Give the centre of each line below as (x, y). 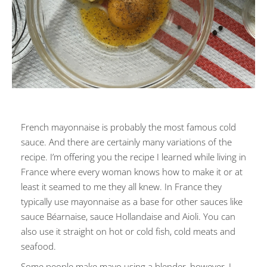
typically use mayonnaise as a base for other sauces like (132, 201)
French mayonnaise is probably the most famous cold (128, 127)
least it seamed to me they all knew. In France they (121, 187)
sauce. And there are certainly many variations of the (126, 142)
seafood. (38, 246)
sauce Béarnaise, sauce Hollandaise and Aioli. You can (128, 216)
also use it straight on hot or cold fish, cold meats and (128, 231)
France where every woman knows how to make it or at (132, 172)
